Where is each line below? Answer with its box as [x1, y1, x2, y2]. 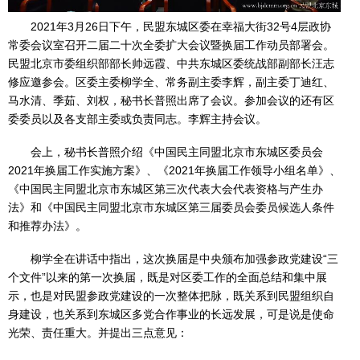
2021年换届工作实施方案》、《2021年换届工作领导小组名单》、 [8, 163, 341, 177]
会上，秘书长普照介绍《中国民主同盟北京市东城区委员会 [31, 145, 323, 158]
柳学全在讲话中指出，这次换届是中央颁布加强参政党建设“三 [31, 252, 338, 265]
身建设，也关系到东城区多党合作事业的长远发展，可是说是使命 [8, 307, 334, 321]
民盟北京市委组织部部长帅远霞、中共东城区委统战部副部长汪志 [8, 56, 334, 70]
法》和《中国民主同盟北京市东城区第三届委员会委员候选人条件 [8, 200, 334, 214]
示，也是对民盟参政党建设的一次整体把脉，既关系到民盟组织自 [8, 288, 334, 302]
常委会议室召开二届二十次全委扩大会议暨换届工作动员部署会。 [8, 38, 334, 51]
